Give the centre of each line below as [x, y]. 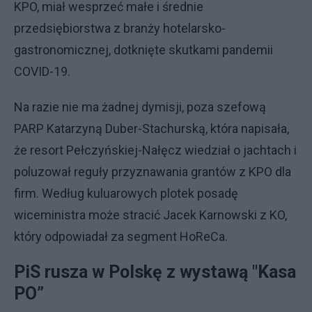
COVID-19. [45, 71]
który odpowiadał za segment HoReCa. [122, 236]
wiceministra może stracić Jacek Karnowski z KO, [150, 215]
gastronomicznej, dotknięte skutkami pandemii [143, 50]
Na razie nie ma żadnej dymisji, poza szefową [140, 107]
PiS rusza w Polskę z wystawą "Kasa [155, 272]
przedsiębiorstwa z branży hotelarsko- [120, 28]
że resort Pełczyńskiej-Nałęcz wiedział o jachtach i [155, 150]
